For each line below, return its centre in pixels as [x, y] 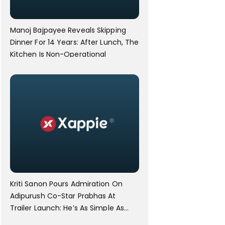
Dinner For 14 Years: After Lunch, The [74, 42]
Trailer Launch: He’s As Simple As [67, 208]
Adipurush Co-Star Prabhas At [63, 196]
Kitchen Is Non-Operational [58, 54]
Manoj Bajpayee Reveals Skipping [68, 30]
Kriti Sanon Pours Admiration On [66, 184]
